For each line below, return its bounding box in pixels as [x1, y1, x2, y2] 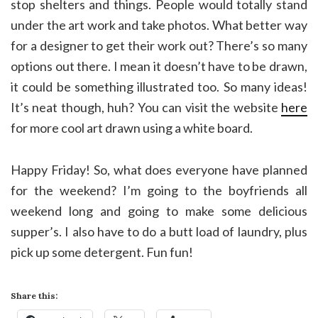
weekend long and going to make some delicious [11, 202, 307, 219]
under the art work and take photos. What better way [11, 16, 307, 33]
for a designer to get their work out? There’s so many [11, 37, 307, 53]
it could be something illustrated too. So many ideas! [11, 78, 307, 94]
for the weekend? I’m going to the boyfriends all [11, 182, 307, 198]
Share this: [11, 290, 57, 301]
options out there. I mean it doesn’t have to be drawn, [11, 57, 307, 74]
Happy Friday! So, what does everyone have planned [11, 161, 307, 177]
